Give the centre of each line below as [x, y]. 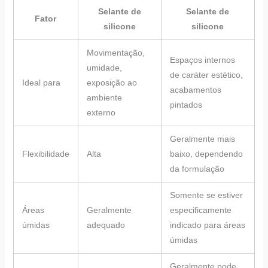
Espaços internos [202, 60]
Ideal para [41, 82]
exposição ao [112, 82]
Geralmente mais [202, 138]
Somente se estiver [206, 195]
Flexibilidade [45, 153]
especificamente [200, 210]
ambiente [104, 97]
